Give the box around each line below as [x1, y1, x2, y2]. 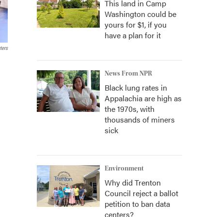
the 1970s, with [105, 103, 155, 114]
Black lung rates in [105, 82, 167, 93]
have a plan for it [105, 30, 161, 41]
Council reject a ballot [105, 187, 178, 199]
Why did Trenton [105, 177, 161, 188]
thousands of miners [105, 114, 175, 125]
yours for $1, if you [105, 19, 167, 30]
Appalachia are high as [105, 93, 182, 104]
